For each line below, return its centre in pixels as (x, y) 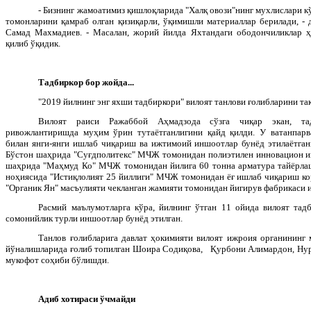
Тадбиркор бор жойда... (86, 82)
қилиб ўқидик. (33, 43)
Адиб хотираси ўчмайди (87, 299)
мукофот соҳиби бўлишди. (57, 260)
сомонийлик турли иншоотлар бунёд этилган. (94, 218)
